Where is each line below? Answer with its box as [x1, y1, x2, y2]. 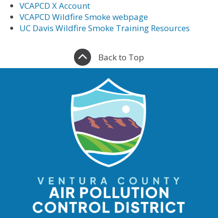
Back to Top [98, 52, 144, 63]
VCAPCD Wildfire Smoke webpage [19, 11, 148, 23]
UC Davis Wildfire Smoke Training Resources [19, 22, 190, 34]
